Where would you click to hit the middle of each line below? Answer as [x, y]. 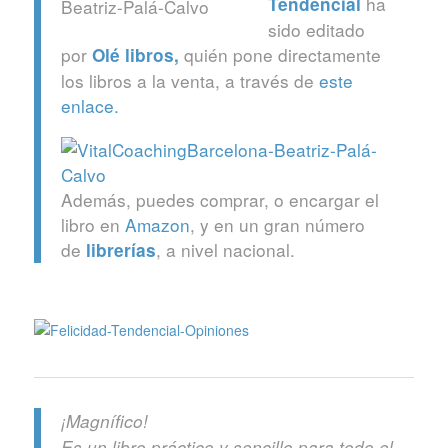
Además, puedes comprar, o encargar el [219, 199]
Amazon [157, 224]
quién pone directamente [282, 54]
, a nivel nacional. [225, 249]
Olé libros [132, 54]
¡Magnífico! [104, 420]
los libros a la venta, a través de [189, 80]
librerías [120, 249]
